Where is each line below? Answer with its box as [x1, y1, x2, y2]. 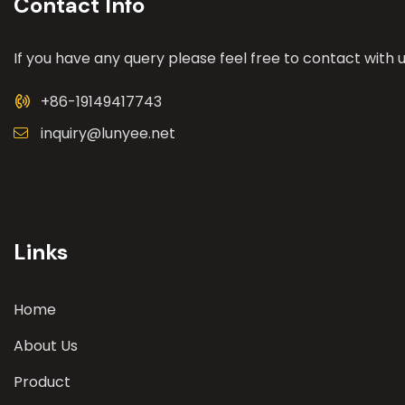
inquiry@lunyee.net [41, 123, 175, 144]
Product [14, 372, 71, 392]
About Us [14, 335, 78, 356]
